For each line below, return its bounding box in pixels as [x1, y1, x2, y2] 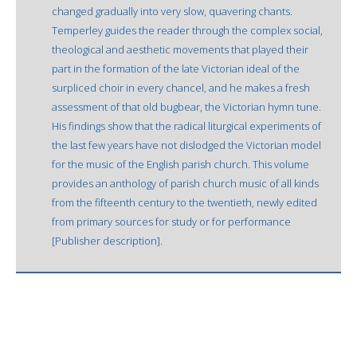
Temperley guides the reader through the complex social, [52, 22, 323, 37]
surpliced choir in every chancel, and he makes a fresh [52, 80, 310, 95]
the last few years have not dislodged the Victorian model [52, 137, 321, 152]
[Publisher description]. [52, 233, 163, 248]
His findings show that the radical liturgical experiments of [52, 118, 321, 133]
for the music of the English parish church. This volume [52, 156, 309, 171]
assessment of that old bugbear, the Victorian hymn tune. [52, 99, 321, 114]
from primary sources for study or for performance [52, 214, 291, 229]
